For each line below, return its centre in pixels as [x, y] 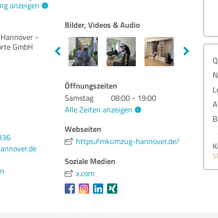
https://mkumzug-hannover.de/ [128, 141]
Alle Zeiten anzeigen [99, 109]
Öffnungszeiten [91, 85]
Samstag [79, 98]
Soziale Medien [90, 161]
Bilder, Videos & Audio [102, 25]
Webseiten [83, 128]
